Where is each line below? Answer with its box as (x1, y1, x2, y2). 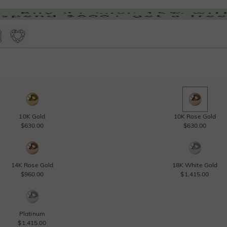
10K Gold (19, 112, 46, 120)
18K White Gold (172, 161, 218, 169)
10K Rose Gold (173, 112, 216, 120)
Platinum (19, 209, 46, 217)
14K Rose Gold (11, 161, 54, 169)
